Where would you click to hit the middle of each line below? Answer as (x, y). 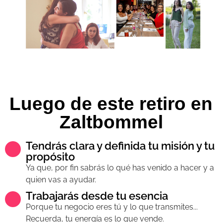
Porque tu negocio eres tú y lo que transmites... (112, 207)
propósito (50, 156)
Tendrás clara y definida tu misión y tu (120, 145)
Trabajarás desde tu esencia (97, 195)
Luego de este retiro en (111, 104)
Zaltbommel (111, 122)
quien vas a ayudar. (61, 179)
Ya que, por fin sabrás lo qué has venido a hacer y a (120, 167)
